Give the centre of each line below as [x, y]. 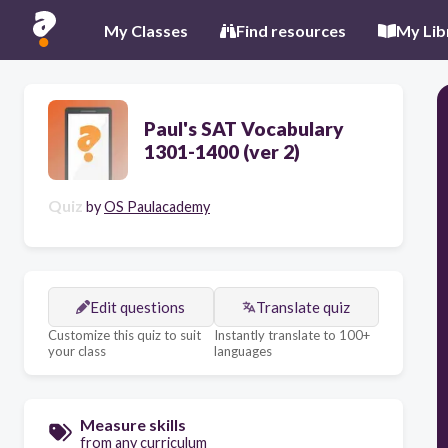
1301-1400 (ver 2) [222, 151]
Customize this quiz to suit [124, 335]
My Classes [146, 30]
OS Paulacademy [157, 206]
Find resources [291, 30]
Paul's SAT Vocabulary [244, 128]
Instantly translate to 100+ [291, 335]
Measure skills [133, 424]
